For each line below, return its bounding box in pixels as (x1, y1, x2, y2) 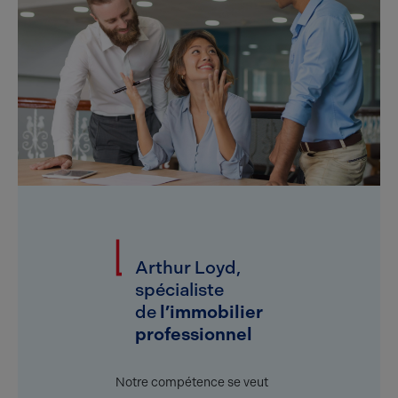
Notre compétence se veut (115, 375, 268, 391)
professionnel (135, 323, 253, 346)
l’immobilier (160, 301, 264, 323)
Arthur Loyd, (135, 257, 242, 279)
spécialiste (135, 279, 225, 301)
